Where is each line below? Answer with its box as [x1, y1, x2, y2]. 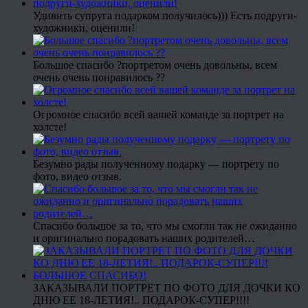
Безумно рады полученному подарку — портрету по [33, 157, 279, 170]
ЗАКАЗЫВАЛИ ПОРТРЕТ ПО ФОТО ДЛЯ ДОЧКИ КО [33, 281, 300, 294]
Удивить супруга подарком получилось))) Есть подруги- [33, 9, 297, 21]
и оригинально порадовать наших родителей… [33, 232, 255, 244]
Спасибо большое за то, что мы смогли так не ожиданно [33, 219, 297, 232]
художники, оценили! [33, 21, 135, 34]
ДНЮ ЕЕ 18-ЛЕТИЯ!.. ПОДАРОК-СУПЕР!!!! [33, 294, 250, 306]
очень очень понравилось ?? [33, 71, 165, 83]
